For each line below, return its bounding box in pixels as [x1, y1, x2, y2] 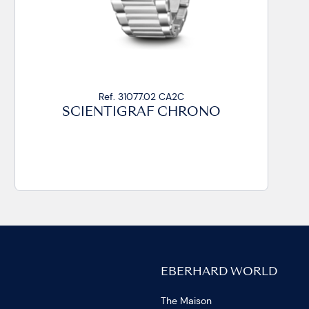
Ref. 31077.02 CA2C [99, 90, 185, 103]
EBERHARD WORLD [160, 267, 277, 279]
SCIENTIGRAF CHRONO [62, 106, 221, 119]
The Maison [160, 295, 212, 308]
